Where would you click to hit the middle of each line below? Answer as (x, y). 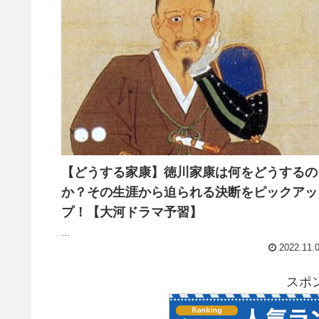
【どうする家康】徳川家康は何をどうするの (189, 172)
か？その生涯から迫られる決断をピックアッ (189, 192)
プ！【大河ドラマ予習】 (132, 212)
